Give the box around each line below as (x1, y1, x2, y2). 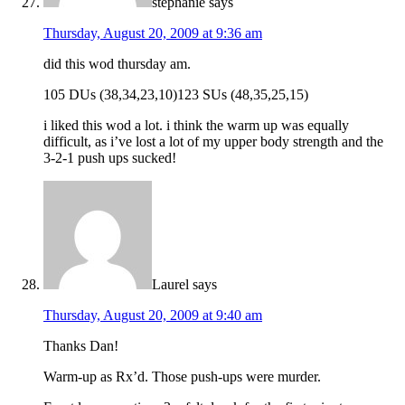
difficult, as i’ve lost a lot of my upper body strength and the (43, 134, 383, 150)
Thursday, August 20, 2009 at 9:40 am (43, 307, 262, 324)
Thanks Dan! (43, 338, 118, 354)
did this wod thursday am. (43, 56, 191, 72)
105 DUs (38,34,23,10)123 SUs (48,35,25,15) (43, 87, 308, 103)
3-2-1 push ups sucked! (43, 150, 176, 166)
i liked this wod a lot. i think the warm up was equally (43, 118, 349, 134)
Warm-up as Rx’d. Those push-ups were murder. (43, 369, 321, 385)
